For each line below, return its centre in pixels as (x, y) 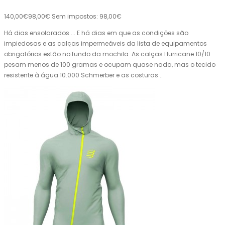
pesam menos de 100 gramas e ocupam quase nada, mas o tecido (110, 65)
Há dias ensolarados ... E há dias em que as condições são (96, 33)
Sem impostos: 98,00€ (87, 17)
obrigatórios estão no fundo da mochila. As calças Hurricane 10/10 (107, 54)
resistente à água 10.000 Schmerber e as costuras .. (83, 75)
